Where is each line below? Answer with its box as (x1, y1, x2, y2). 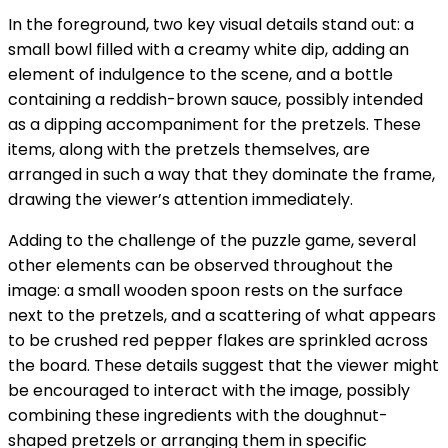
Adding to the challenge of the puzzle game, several (8, 228, 416, 252)
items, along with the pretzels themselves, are (8, 137, 370, 161)
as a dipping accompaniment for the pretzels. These (8, 112, 421, 136)
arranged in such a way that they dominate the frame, (8, 162, 435, 186)
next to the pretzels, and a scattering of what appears (8, 303, 436, 327)
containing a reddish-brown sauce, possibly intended (8, 87, 423, 111)
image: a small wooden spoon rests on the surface (8, 278, 403, 302)
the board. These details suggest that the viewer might (8, 353, 439, 377)
